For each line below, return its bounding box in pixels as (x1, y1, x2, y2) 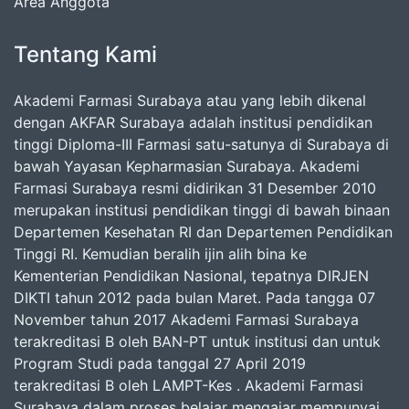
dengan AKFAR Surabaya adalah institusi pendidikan (14, 112, 372, 131)
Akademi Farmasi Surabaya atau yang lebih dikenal (14, 90, 366, 110)
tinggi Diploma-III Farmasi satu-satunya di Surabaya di (14, 134, 389, 153)
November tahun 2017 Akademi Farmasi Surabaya (14, 309, 359, 329)
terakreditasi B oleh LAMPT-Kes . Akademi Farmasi (14, 375, 363, 394)
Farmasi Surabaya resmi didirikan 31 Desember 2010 (14, 178, 376, 197)
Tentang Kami (14, 40, 157, 68)
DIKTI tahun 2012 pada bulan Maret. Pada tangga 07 (14, 288, 375, 307)
